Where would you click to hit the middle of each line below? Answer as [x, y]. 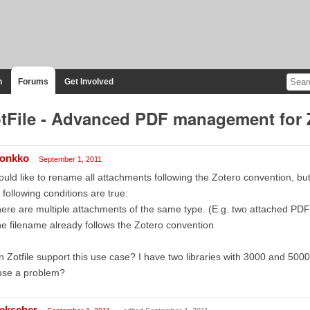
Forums [33, 81]
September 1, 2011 [70, 159]
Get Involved [89, 81]
